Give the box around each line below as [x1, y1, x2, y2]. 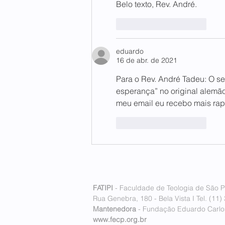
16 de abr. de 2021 [116, 56, 177, 65]
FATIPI [93, 183, 115, 193]
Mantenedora [93, 204, 136, 214]
